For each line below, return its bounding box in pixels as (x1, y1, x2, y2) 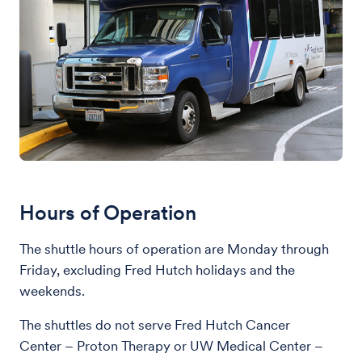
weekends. (19, 283, 85, 299)
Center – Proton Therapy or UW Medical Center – (19, 338, 323, 354)
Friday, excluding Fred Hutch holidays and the (19, 262, 295, 278)
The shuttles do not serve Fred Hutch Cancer (19, 317, 290, 333)
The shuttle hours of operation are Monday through (19, 241, 329, 257)
